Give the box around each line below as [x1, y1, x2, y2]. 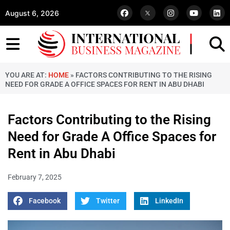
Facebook [28, 197, 61, 205]
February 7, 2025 [8, 173, 62, 182]
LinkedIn [155, 197, 183, 205]
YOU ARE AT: [5, 71, 48, 80]
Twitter [95, 197, 120, 205]
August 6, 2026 [5, 8, 59, 17]
